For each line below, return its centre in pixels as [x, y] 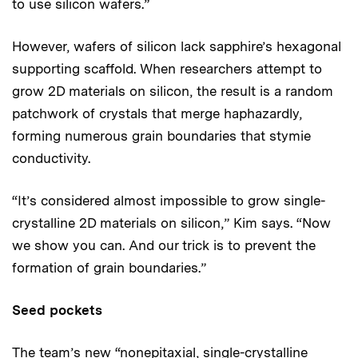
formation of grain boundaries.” [109, 267]
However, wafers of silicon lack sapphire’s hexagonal [177, 46]
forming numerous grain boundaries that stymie [161, 135]
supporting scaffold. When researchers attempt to [167, 68]
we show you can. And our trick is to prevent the [164, 245]
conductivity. [53, 158]
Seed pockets [57, 310]
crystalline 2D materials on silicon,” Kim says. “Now [171, 223]
